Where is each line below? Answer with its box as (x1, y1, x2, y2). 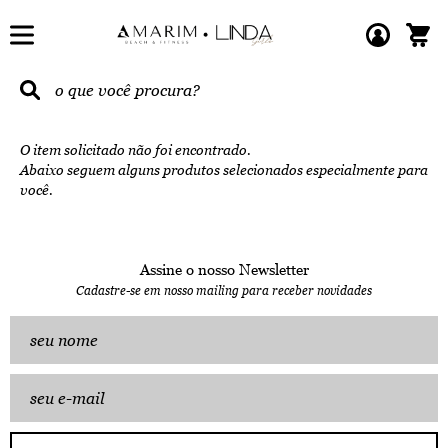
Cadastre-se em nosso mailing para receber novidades (76, 284, 372, 299)
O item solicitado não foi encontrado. (20, 142, 251, 158)
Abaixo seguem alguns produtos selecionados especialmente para (20, 162, 428, 178)
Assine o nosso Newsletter (139, 261, 309, 278)
